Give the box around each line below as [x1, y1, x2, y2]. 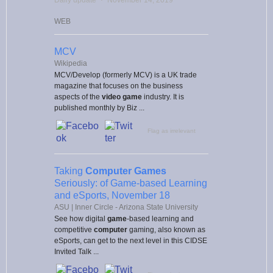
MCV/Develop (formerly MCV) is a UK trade [54, 70, 197, 79]
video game [102, 92, 142, 101]
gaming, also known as [127, 225, 205, 234]
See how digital [54, 214, 107, 223]
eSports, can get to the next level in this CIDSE [54, 236, 207, 245]
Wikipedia [54, 58, 87, 68]
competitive [54, 225, 94, 234]
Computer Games [85, 165, 166, 176]
